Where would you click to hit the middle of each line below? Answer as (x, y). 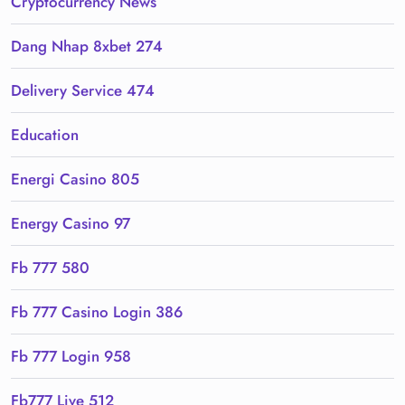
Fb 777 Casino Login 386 (97, 312)
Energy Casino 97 (71, 224)
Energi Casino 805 (75, 179)
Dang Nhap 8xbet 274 (87, 47)
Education (45, 135)
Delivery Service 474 (83, 91)
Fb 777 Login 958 (71, 357)
